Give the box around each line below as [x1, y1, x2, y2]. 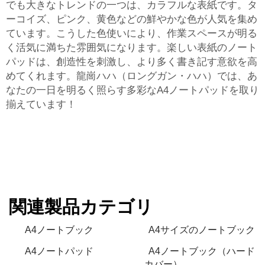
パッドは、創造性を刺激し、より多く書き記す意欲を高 [6, 56, 257, 67]
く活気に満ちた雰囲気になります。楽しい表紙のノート [6, 42, 257, 53]
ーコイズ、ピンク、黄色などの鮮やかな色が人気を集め [6, 14, 257, 25]
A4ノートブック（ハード [148, 246, 255, 256]
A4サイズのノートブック [148, 225, 255, 235]
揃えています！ [6, 99, 76, 110]
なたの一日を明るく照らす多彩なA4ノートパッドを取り [6, 85, 259, 96]
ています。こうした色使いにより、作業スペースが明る [6, 28, 257, 39]
